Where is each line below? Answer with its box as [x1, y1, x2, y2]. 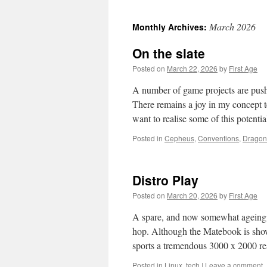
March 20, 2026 [167, 190, 218, 200]
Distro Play [132, 171, 198, 189]
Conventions [198, 133, 239, 143]
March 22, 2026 [167, 63, 218, 73]
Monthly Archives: [132, 21, 209, 33]
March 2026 [209, 20, 256, 33]
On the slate [132, 44, 205, 62]
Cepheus [164, 133, 194, 143]
